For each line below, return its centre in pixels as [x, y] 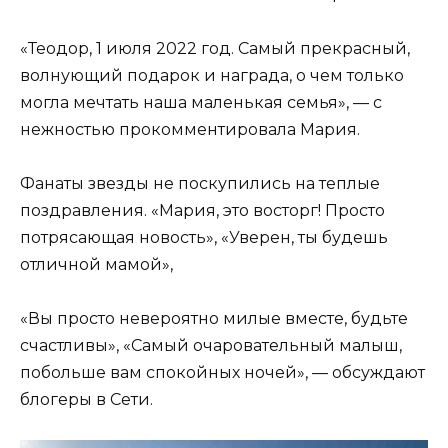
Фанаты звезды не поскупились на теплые [200, 183]
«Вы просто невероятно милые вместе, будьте [214, 319]
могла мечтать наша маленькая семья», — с [201, 102]
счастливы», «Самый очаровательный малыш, [211, 346]
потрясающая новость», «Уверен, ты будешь [204, 237]
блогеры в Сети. [86, 400]
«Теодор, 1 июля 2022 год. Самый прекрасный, [215, 48]
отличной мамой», [96, 264]
